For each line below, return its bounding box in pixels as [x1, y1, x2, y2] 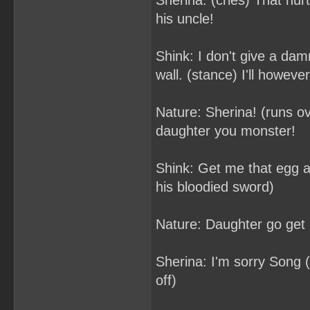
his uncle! [156, 11, 214, 26]
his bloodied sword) [156, 179, 274, 194]
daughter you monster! [156, 123, 295, 138]
